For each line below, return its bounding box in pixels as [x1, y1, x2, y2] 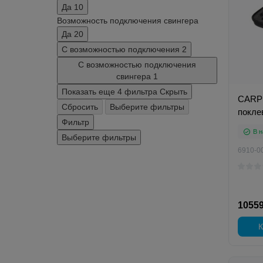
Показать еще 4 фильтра [62, 87, 160, 96]
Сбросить [62, 102, 98, 112]
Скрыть [160, 87, 187, 96]
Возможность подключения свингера [57, 16, 198, 25]
